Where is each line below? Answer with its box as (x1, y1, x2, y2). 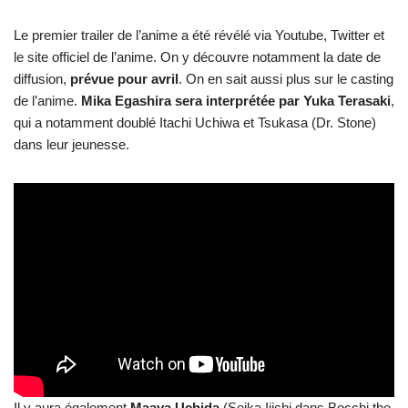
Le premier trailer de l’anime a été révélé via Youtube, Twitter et (14, 26, 384, 43)
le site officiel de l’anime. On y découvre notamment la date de (14, 48, 381, 65)
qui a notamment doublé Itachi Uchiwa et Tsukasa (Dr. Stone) (14, 114, 376, 130)
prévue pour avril (70, 70, 178, 87)
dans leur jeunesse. (14, 136, 129, 152)
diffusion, (14, 70, 70, 87)
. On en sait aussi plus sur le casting (178, 70, 393, 87)
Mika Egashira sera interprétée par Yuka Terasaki (81, 92, 391, 108)
